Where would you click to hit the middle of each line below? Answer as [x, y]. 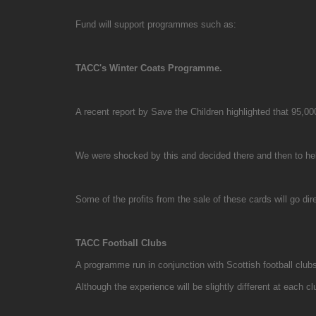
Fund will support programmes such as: [156, 24]
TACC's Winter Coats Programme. [149, 68]
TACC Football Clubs [121, 243]
